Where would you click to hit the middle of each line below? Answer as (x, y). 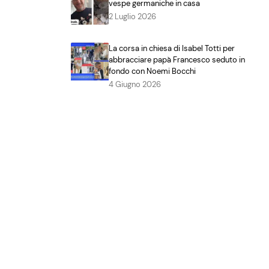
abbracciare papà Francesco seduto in (177, 59)
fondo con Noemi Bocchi (153, 71)
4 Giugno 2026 (135, 84)
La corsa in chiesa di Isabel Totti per (172, 48)
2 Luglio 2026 (133, 17)
